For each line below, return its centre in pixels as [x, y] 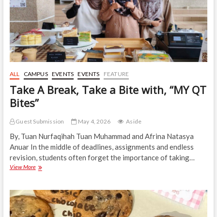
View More [23, 167]
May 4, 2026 [93, 122]
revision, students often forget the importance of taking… [102, 158]
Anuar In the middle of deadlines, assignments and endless [101, 147]
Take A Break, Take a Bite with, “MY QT [108, 90]
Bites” [24, 103]
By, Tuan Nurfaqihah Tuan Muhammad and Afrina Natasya [101, 136]
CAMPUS [36, 74]
